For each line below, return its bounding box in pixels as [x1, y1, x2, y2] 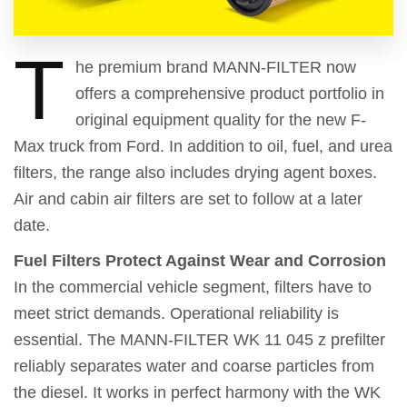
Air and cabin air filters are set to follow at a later [14, 189, 362, 208]
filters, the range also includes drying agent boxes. [14, 163, 377, 182]
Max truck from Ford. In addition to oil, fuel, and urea [14, 136, 392, 155]
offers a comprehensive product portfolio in [75, 84, 384, 103]
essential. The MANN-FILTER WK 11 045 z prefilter [14, 331, 385, 350]
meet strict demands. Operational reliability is [14, 304, 339, 323]
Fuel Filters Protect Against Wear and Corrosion [14, 252, 386, 271]
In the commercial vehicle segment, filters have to [14, 278, 372, 297]
